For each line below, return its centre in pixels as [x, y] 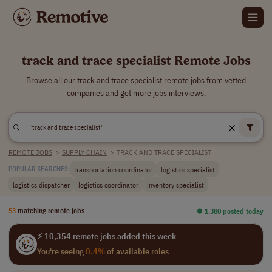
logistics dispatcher [41, 184]
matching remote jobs [51, 210]
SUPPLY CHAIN [84, 152]
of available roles [137, 251]
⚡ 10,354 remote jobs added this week [106, 236]
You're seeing [61, 251]
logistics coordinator [108, 184]
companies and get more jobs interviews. [136, 93]
